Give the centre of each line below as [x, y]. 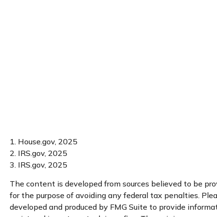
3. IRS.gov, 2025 [39, 164]
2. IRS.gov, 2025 [39, 153]
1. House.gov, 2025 [44, 141]
